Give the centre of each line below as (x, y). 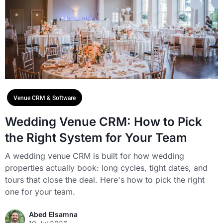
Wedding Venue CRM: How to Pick (104, 122)
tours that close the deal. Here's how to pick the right (105, 180)
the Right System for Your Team (96, 138)
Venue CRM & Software (45, 98)
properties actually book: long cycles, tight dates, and (106, 168)
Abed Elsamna (53, 215)
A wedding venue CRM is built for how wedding (95, 156)
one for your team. (40, 192)
